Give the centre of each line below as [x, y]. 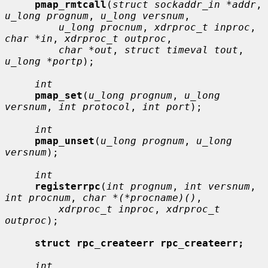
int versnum [217, 186]
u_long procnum [100, 27]
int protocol [95, 106]
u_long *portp [44, 61]
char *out [86, 50]
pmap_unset [65, 141]
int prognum [139, 186]
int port [166, 106]
